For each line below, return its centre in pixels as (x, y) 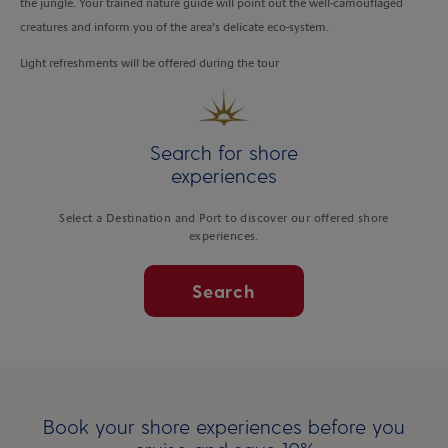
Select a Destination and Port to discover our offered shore (224, 217)
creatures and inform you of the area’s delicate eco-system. (174, 26)
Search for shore (224, 151)
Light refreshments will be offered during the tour (149, 62)
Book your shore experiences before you (224, 425)
